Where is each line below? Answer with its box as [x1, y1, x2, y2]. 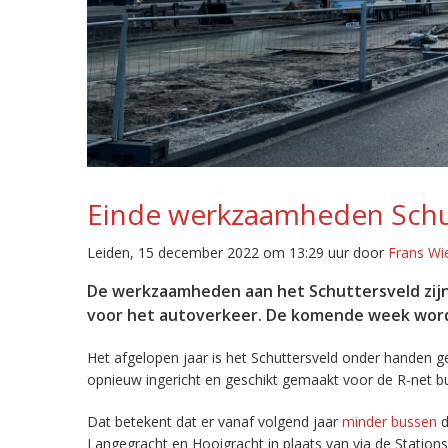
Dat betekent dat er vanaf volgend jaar [87, 412, 342, 431]
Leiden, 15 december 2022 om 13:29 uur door [87, 243, 388, 262]
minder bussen [342, 412, 437, 431]
